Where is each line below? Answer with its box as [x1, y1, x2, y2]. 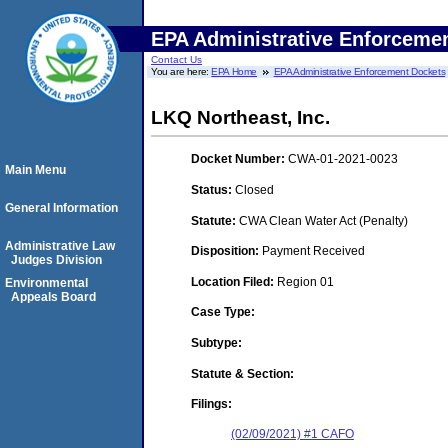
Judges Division [11, 253, 102, 267]
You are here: [151, 66, 212, 77]
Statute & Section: [191, 366, 294, 381]
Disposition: [191, 244, 262, 259]
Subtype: [191, 335, 242, 350]
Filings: [191, 397, 232, 412]
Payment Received [262, 244, 365, 259]
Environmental [5, 276, 88, 290]
